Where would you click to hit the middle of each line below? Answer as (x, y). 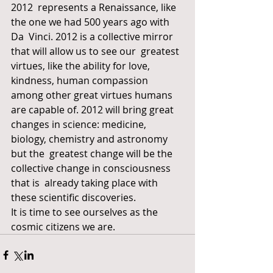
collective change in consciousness (92, 168)
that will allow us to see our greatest (96, 51)
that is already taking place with (86, 183)
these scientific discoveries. (73, 197)
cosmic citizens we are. (63, 227)
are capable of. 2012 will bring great (95, 110)
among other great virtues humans (93, 95)
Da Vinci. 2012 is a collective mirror (93, 37)
